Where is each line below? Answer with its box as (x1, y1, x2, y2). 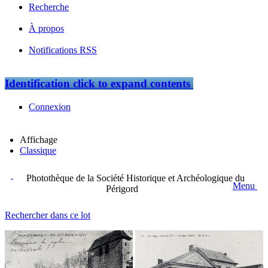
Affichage (20, 135, 57, 145)
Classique (20, 145, 56, 156)
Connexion (29, 102, 71, 112)
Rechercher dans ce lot (5, 210, 90, 221)
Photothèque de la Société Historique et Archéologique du (26, 173, 245, 184)
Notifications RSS (29, 44, 97, 55)
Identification (5, 77, 70, 90)
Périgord (105, 184, 138, 194)
